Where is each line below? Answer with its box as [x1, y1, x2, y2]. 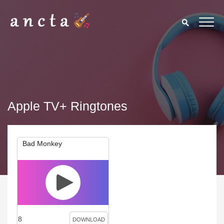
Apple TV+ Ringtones [7, 99, 127, 113]
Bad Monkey [22, 139, 62, 147]
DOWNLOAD [72, 216, 105, 222]
